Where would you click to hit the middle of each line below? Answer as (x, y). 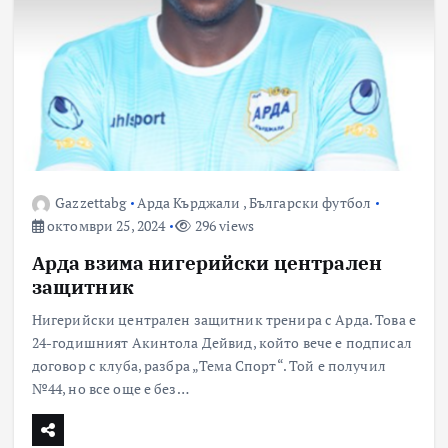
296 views (222, 225)
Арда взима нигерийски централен (207, 262)
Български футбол (310, 202)
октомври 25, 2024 (104, 225)
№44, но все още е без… (110, 388)
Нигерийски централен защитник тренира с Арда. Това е (223, 319)
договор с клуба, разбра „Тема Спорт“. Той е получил (208, 365)
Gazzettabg (91, 202)
